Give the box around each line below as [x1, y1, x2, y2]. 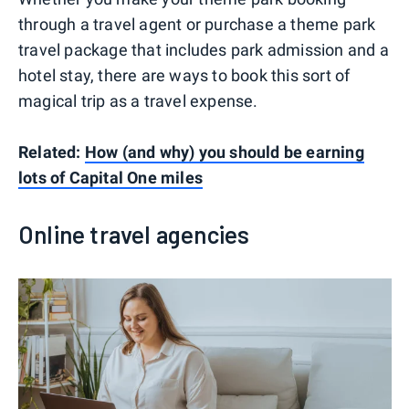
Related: [18, 142, 85, 163]
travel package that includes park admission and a [18, 40, 389, 60]
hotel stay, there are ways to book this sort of [18, 66, 351, 86]
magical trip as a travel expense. [18, 91, 258, 111]
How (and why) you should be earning [84, 142, 364, 163]
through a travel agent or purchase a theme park [18, 15, 376, 35]
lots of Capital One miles [18, 168, 203, 188]
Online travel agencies [18, 220, 250, 249]
